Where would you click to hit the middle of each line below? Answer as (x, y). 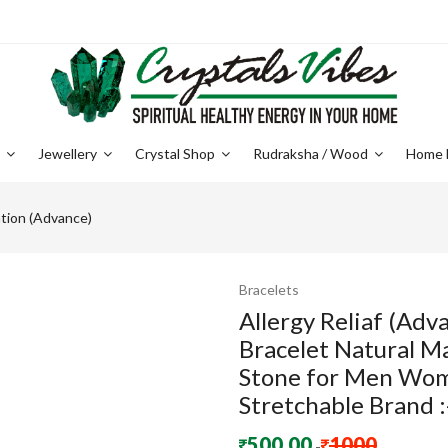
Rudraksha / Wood (312, 153)
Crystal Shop (176, 153)
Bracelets (269, 289)
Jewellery (69, 153)
